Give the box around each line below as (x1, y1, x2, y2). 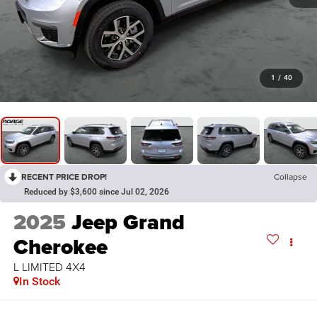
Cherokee (13, 231, 108, 263)
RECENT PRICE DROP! (21, 171, 107, 183)
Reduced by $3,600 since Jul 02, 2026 (24, 187, 169, 197)
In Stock (18, 275, 60, 289)
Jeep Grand (71, 207, 185, 238)
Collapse (274, 171, 307, 183)
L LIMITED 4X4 (13, 259, 86, 275)
